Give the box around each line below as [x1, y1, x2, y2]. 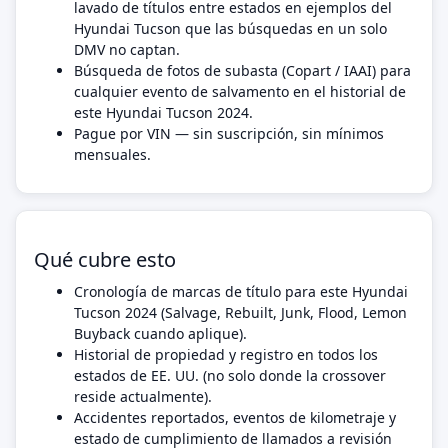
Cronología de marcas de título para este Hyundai [74, 282, 408, 301]
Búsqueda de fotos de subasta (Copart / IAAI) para [74, 61, 411, 80]
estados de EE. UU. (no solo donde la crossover [74, 366, 386, 385]
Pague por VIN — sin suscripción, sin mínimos [74, 124, 384, 143]
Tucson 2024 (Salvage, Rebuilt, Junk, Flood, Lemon [74, 303, 407, 322]
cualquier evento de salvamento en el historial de [74, 82, 406, 101]
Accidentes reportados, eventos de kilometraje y [74, 408, 396, 427]
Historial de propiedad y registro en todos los [74, 345, 378, 364]
